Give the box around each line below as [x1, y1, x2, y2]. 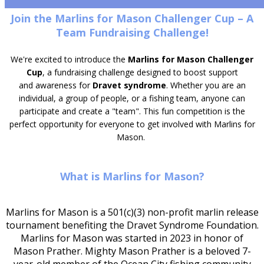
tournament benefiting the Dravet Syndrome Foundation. [5, 219, 259, 232]
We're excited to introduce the [11, 54, 128, 65]
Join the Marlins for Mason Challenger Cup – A [11, 11, 253, 25]
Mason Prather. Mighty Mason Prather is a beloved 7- [13, 245, 251, 258]
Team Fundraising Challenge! [55, 25, 209, 39]
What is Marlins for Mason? [60, 169, 204, 183]
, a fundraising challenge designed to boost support [42, 67, 238, 78]
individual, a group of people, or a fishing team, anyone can [19, 93, 245, 104]
